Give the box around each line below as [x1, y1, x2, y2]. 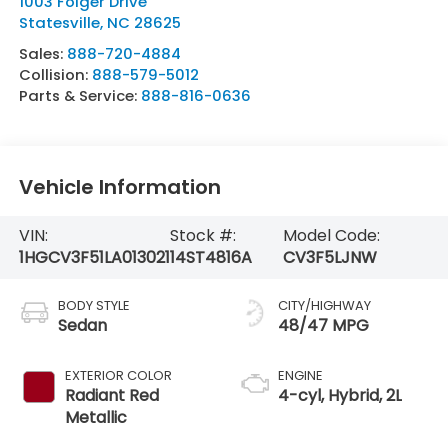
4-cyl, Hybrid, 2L [278, 384, 402, 408]
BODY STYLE [57, 296, 130, 316]
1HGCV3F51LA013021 [18, 246, 170, 270]
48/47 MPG [278, 314, 369, 338]
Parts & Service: [18, 85, 141, 107]
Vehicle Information [18, 172, 221, 201]
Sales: [18, 43, 67, 65]
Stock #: [169, 224, 236, 248]
